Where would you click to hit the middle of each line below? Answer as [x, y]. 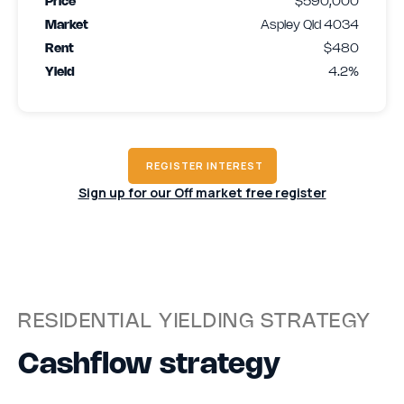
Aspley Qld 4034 [310, 25]
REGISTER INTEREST [204, 165]
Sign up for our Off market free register [202, 192]
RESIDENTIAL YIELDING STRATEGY [195, 321]
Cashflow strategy [149, 365]
